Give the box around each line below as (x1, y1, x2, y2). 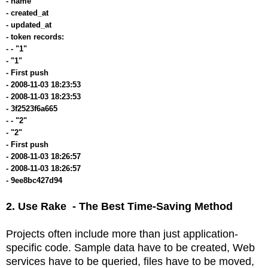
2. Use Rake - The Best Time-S (6, 200, 163, 212)
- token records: (6, 32, 66, 41)
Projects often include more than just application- (6, 227, 238, 240)
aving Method (163, 200, 233, 212)
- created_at (6, 8, 51, 17)
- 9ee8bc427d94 (6, 175, 65, 185)
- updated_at (6, 20, 54, 29)
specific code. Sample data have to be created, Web (6, 241, 255, 254)
